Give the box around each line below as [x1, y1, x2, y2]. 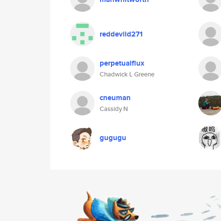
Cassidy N [100, 104, 128, 113]
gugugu [100, 132, 126, 143]
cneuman [100, 92, 131, 103]
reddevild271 [100, 29, 143, 39]
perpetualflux [100, 58, 145, 69]
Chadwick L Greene [100, 70, 154, 79]
